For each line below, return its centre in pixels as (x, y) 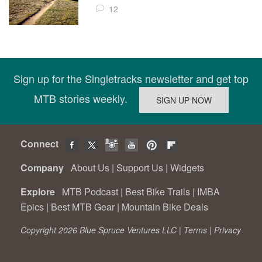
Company (44, 168)
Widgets (187, 168)
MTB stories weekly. (86, 99)
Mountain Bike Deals (165, 207)
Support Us (140, 168)
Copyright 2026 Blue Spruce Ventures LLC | (102, 230)
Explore (40, 192)
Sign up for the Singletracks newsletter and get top (131, 79)
